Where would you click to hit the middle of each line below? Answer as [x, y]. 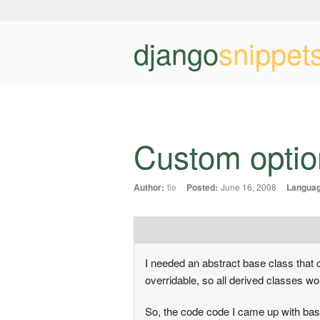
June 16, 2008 [249, 187]
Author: [149, 187]
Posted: [202, 187]
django [176, 52]
